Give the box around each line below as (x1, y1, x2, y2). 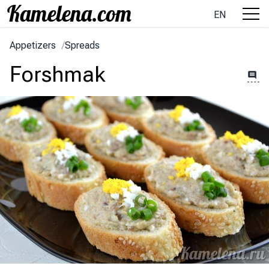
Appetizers (10, 40, 56, 51)
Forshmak (10, 62, 106, 87)
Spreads (65, 40, 100, 51)
